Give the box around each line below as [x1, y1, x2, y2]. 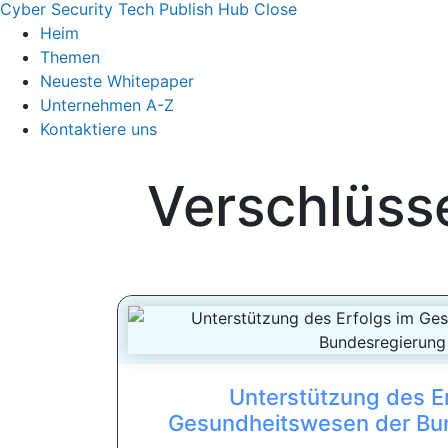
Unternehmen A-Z [40, 95, 174, 116]
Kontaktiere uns [40, 119, 157, 140]
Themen [40, 47, 100, 68]
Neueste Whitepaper [40, 71, 194, 92]
